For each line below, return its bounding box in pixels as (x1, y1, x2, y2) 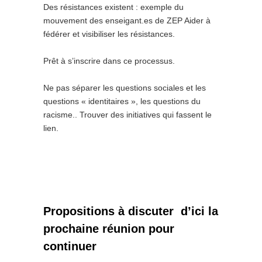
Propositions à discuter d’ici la (43, 205, 218, 218)
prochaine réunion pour (43, 222, 174, 235)
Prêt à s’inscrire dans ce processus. (43, 56, 175, 65)
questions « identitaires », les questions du (43, 96, 201, 106)
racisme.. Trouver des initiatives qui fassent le (43, 110, 212, 119)
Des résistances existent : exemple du (43, 2, 184, 12)
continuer (43, 240, 96, 253)
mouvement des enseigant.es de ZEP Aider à (43, 16, 211, 25)
